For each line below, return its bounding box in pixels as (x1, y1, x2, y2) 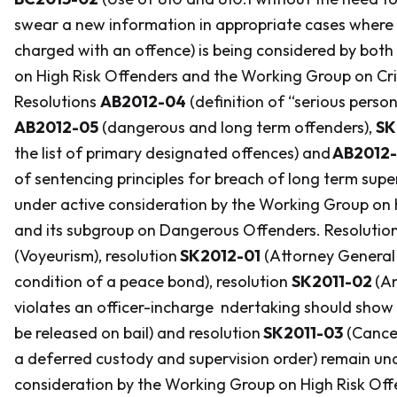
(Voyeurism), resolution (14, 245, 177, 266)
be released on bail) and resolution (14, 323, 261, 343)
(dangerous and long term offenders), (98, 117, 376, 137)
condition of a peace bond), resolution (14, 271, 292, 292)
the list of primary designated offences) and (14, 143, 331, 163)
